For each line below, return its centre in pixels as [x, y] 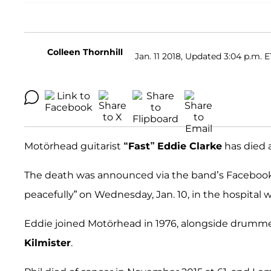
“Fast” [139, 146]
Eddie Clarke [190, 146]
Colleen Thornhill [85, 52]
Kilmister [47, 243]
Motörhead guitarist [74, 146]
